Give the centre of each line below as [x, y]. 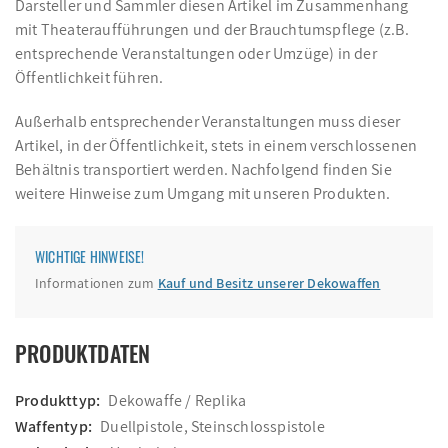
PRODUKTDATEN [83, 353]
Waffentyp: [53, 426]
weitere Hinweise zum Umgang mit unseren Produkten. [203, 193]
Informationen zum [96, 283]
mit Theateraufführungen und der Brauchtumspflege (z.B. [212, 29]
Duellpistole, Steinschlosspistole [212, 426]
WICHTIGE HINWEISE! [90, 256]
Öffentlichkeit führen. [89, 77]
